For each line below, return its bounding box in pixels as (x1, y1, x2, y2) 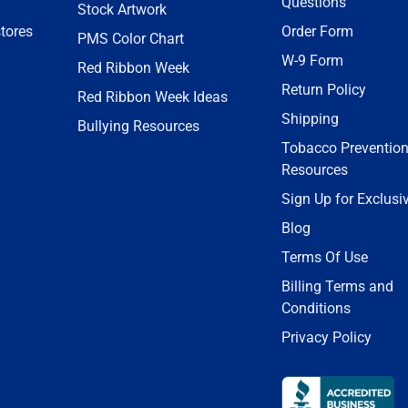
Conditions (281, 300, 351, 317)
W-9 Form (281, 52, 343, 69)
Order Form (281, 23, 353, 40)
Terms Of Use (281, 249, 368, 266)
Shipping (281, 110, 339, 127)
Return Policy (281, 81, 366, 98)
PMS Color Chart (77, 30, 184, 47)
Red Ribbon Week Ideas (77, 88, 228, 106)
